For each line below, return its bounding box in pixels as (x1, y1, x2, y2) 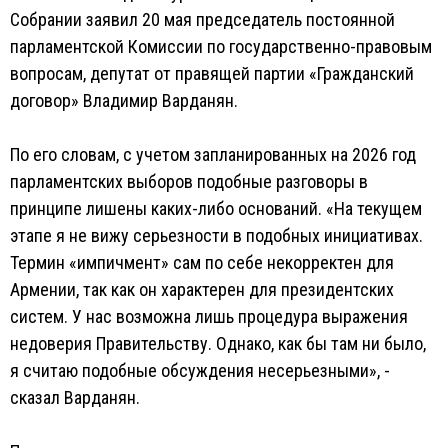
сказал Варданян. (10, 387, 140, 408)
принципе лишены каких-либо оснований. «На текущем (10, 198, 422, 219)
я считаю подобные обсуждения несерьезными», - (10, 360, 390, 381)
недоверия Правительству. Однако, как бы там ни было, (10, 333, 426, 354)
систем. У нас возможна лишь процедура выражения (10, 306, 408, 327)
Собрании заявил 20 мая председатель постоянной (10, 9, 395, 30)
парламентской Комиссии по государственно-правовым (10, 36, 432, 57)
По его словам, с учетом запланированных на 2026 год (10, 144, 416, 165)
